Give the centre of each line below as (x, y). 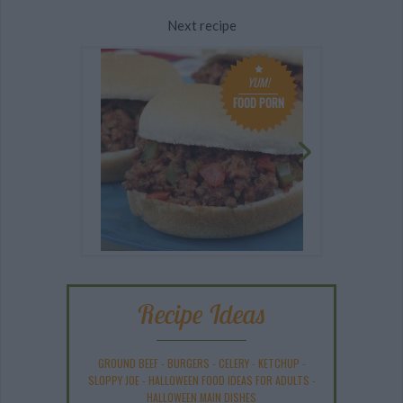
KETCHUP (278, 363)
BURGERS (188, 363)
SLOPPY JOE (113, 381)
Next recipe (201, 26)
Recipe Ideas (201, 314)
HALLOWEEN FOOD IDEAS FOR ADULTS (228, 381)
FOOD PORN (258, 103)
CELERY (233, 363)
